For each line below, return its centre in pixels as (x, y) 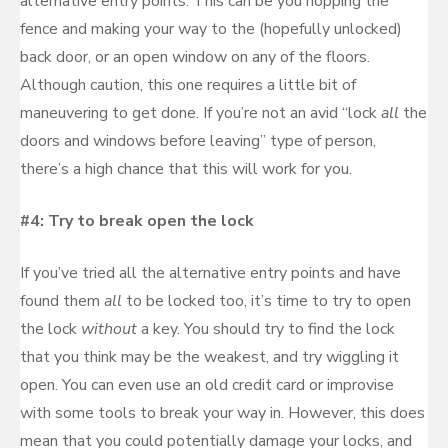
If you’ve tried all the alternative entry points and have (210, 273)
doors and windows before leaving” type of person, (198, 141)
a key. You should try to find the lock (268, 329)
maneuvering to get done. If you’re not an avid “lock (200, 113)
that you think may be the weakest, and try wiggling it (209, 357)
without (111, 329)
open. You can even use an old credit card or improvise (207, 385)
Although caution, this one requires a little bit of (188, 85)
